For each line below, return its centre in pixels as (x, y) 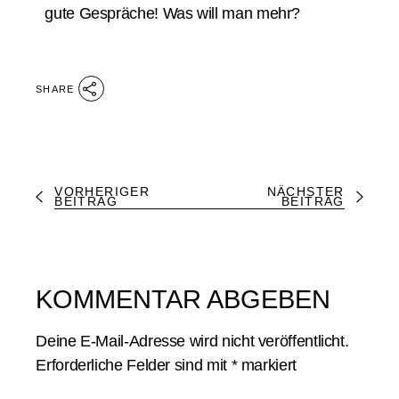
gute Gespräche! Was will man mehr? (173, 13)
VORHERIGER (102, 191)
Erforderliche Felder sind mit (134, 365)
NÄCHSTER (305, 191)
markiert (267, 365)
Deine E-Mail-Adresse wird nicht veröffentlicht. (192, 341)
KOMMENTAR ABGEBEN (183, 299)
